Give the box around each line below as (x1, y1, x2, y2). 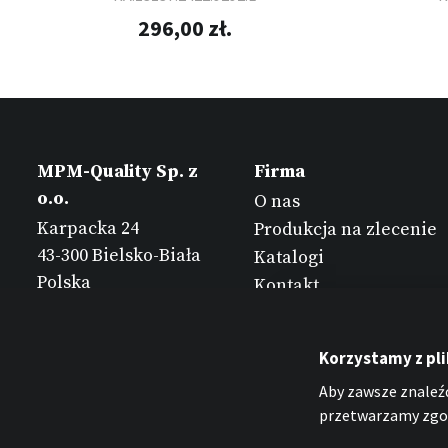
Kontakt (253, 274, 319, 298)
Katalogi (253, 245, 324, 269)
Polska (37, 270, 91, 294)
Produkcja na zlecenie (253, 217, 437, 241)
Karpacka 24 (37, 216, 139, 240)
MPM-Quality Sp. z (37, 160, 198, 184)
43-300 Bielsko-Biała (37, 243, 201, 267)
